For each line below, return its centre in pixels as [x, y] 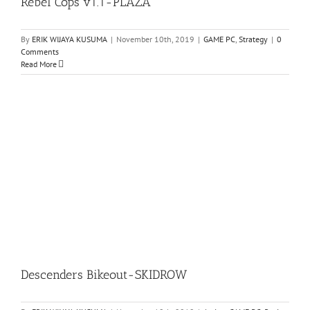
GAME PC [219, 39]
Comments [40, 51]
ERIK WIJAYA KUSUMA [70, 39]
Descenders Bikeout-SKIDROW [104, 275]
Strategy [253, 39]
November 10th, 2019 [155, 39]
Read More [39, 64]
